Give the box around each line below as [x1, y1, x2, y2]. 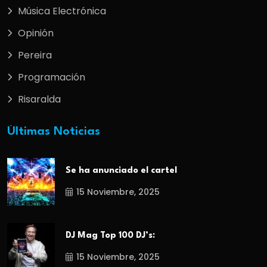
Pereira [18, 48, 52, 62]
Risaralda [18, 92, 61, 106]
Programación [18, 70, 85, 84]
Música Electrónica [18, 4, 106, 18]
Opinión [18, 26, 54, 40]
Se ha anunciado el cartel [66, 166, 177, 176]
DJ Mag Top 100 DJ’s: [66, 231, 155, 240]
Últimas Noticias [7, 126, 100, 138]
